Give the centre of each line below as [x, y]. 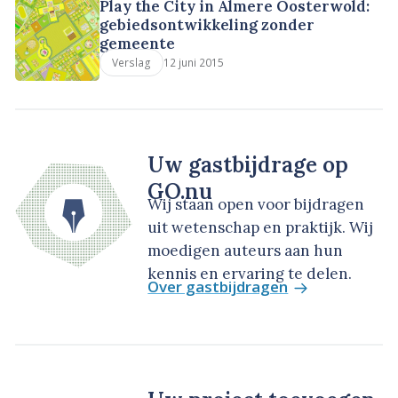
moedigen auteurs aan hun [246, 250]
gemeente [138, 44]
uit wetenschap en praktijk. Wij [261, 227]
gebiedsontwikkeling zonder [207, 25]
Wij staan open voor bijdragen [256, 204]
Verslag [132, 63]
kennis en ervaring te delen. [250, 273]
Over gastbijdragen [218, 286]
